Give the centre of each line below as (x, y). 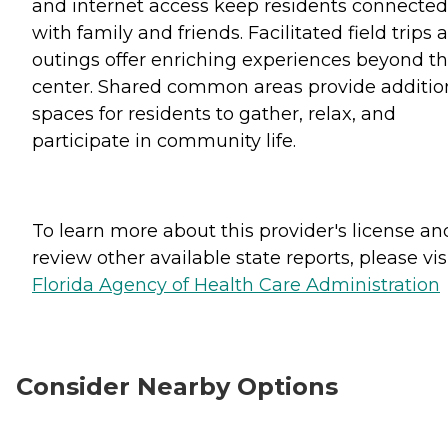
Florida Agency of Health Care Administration (236, 284)
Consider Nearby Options (177, 386)
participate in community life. (164, 140)
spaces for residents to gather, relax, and (214, 113)
